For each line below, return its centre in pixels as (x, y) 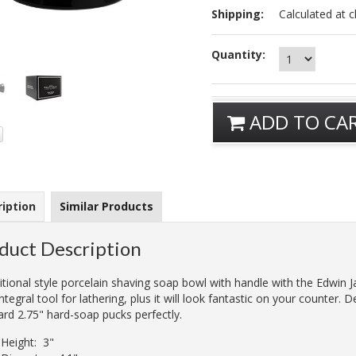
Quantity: (239, 54)
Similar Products (107, 206)
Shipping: (238, 14)
